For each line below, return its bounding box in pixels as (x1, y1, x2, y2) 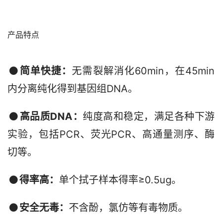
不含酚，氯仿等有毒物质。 (69, 201, 188, 214)
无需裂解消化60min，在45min (72, 64, 215, 77)
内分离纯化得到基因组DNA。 (7, 82, 138, 95)
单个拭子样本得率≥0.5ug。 (59, 173, 181, 186)
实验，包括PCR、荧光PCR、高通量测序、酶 (7, 128, 215, 140)
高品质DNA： (19, 110, 83, 122)
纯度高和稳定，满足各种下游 (83, 110, 215, 122)
